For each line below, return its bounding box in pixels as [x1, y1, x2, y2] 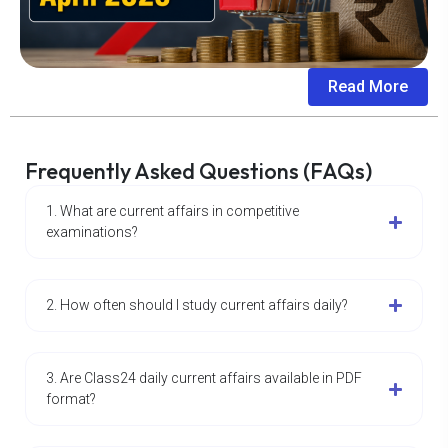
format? [46, 391, 96, 408]
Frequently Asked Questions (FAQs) [25, 157, 372, 186]
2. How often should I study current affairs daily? [46, 297, 348, 314]
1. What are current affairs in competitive [46, 203, 299, 220]
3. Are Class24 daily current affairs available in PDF [46, 370, 362, 387]
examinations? [46, 224, 138, 241]
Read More [328, 77, 408, 97]
